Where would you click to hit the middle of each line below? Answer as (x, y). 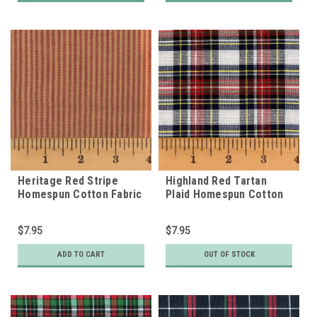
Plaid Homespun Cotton (225, 194)
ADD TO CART (81, 254)
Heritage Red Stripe (68, 180)
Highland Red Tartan (216, 180)
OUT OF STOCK (229, 254)
